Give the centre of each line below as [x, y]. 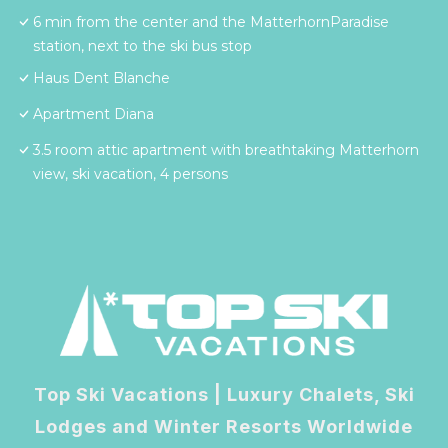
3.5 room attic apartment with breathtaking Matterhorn [226, 150]
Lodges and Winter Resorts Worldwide [224, 426]
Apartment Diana [93, 114]
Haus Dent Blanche [101, 78]
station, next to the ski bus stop [142, 46]
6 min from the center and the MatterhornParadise [211, 22]
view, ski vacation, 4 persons [130, 174]
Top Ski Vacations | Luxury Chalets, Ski [224, 394]
